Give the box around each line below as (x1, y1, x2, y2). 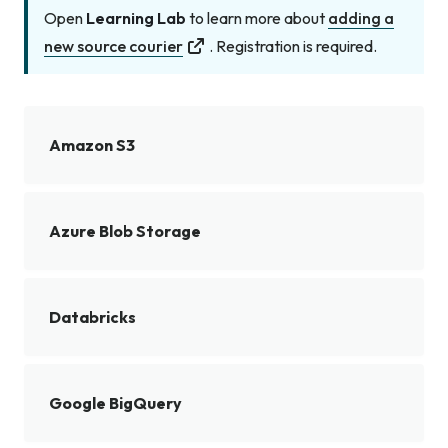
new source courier (44, 36, 183, 57)
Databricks (49, 306, 136, 327)
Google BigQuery (49, 392, 182, 413)
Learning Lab (86, 8, 186, 29)
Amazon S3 (49, 134, 135, 155)
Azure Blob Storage (49, 220, 201, 241)
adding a (328, 8, 394, 29)
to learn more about (186, 8, 328, 29)
